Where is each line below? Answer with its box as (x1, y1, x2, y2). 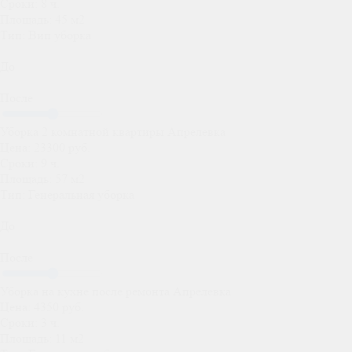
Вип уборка (25, 27, 91, 43)
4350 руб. (31, 299, 84, 315)
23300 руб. (31, 140, 90, 156)
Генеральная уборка (25, 187, 134, 203)
